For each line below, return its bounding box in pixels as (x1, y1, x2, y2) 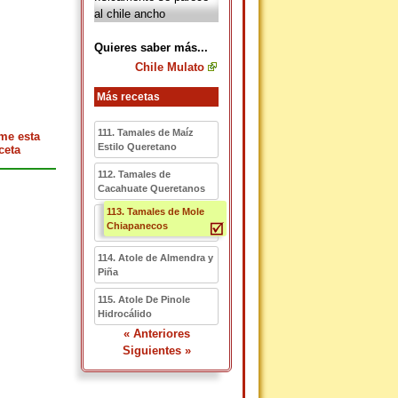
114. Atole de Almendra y (98, 252, 213, 263)
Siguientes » (122, 344, 191, 357)
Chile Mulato (135, 60, 204, 74)
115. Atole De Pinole (98, 294, 190, 305)
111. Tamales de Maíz (98, 127, 194, 138)
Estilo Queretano (98, 141, 177, 152)
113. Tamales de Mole (107, 206, 204, 217)
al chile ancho (94, 7, 165, 20)
